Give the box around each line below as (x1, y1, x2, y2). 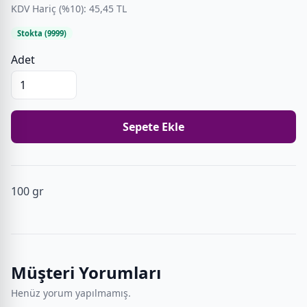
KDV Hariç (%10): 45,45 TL (11, 2, 127, 15)
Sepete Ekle (123, 119, 184, 134)
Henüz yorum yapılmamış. (11, 286, 131, 299)
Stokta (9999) (16, 28, 66, 38)
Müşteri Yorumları (11, 261, 161, 284)
